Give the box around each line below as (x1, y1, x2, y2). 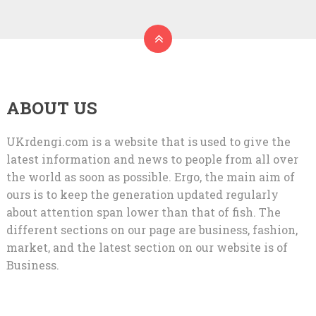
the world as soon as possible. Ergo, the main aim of (6, 169, 295, 184)
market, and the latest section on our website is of (6, 240, 288, 255)
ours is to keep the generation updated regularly (6, 187, 279, 202)
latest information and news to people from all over (6, 152, 298, 166)
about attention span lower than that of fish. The (6, 205, 281, 219)
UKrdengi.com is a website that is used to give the (6, 134, 291, 149)
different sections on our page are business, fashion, (6, 222, 298, 237)
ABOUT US (6, 97, 97, 119)
